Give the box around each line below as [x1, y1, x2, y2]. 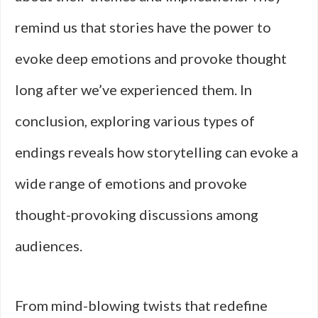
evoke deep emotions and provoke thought [15, 50, 287, 67]
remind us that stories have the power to [15, 18, 271, 35]
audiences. [15, 237, 82, 254]
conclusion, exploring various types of [15, 112, 255, 129]
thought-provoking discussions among [15, 206, 258, 223]
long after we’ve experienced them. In [15, 81, 252, 98]
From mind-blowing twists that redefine [15, 297, 268, 314]
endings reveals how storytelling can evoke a [15, 143, 298, 160]
